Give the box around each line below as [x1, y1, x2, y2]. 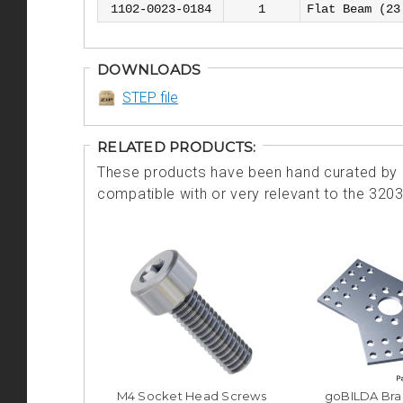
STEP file [122, 88, 178, 106]
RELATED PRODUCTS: [97, 139, 256, 157]
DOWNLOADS [97, 60, 201, 78]
